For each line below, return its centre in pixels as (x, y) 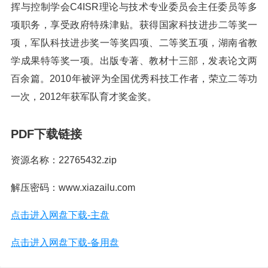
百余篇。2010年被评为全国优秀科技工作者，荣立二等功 (134, 79)
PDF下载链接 (46, 134)
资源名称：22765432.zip (64, 160)
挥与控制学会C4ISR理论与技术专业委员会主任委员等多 (134, 7)
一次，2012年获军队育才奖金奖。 (84, 97)
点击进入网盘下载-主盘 (60, 215)
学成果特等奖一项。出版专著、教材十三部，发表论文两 (134, 61)
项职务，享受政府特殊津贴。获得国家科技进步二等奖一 (134, 25)
